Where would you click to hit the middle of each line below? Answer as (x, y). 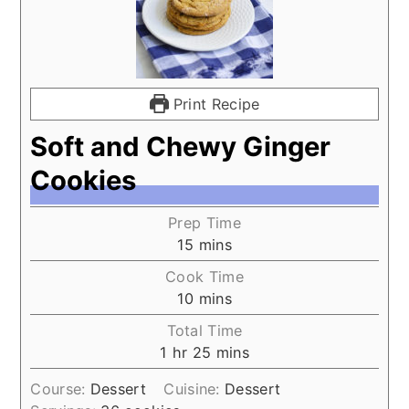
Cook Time (204, 276)
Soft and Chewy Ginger (181, 146)
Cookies (84, 180)
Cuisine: (194, 388)
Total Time (204, 330)
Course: (60, 388)
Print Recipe (214, 104)
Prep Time (204, 222)
